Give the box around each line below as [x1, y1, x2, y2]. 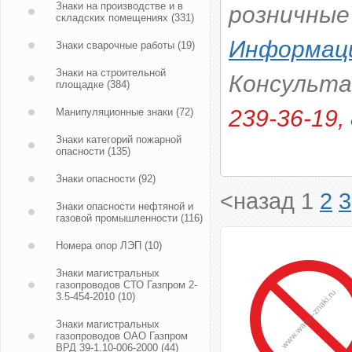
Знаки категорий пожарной [56, 134, 181, 145]
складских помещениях [56, 12, 168, 24]
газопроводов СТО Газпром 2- [56, 279, 197, 291]
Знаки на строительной [56, 67, 166, 79]
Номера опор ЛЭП [56, 240, 141, 251]
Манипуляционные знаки [56, 106, 173, 118]
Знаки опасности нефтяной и [56, 200, 193, 212]
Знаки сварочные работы [56, 39, 174, 51]
